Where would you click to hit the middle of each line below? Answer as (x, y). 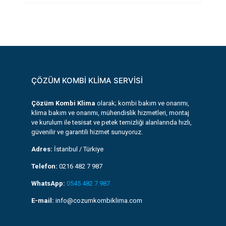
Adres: (42, 149)
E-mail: (43, 201)
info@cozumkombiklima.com (98, 201)
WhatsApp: (48, 183)
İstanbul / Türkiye (78, 149)
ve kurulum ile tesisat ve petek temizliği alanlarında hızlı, (111, 122)
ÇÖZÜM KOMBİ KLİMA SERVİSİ (87, 80)
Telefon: (44, 166)
